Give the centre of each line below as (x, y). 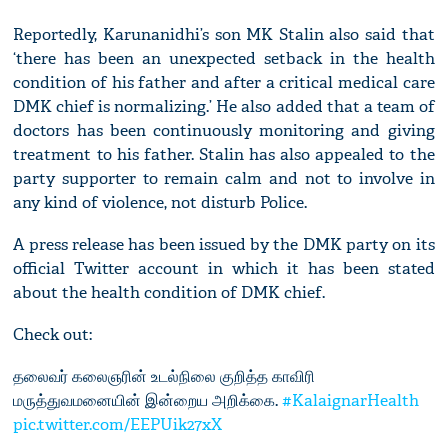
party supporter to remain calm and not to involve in (224, 179)
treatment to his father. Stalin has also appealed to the (224, 155)
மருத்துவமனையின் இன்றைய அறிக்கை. (148, 401)
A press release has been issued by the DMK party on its (224, 245)
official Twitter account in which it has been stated (224, 269)
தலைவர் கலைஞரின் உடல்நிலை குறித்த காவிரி (164, 377)
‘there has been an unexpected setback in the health (224, 59)
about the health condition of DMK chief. (169, 293)
